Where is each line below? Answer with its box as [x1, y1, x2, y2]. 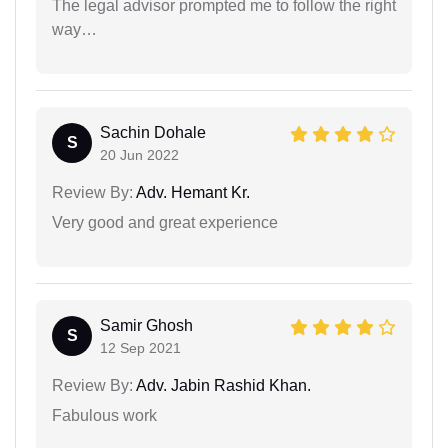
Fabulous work [52, 407, 157, 425]
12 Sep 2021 [100, 340, 181, 357]
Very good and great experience [52, 214, 278, 232]
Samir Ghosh [100, 317, 193, 335]
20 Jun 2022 [100, 147, 179, 164]
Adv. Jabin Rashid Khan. [133, 377, 311, 395]
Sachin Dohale [100, 124, 206, 142]
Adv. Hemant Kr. [133, 184, 250, 202]
